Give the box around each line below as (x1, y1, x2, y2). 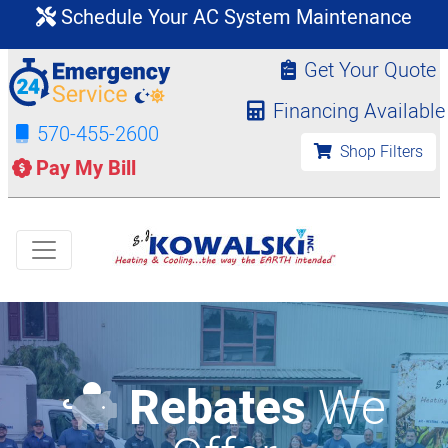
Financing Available (273, 97, 445, 126)
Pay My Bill (36, 154, 136, 183)
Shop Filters (336, 140, 423, 164)
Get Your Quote (304, 56, 436, 85)
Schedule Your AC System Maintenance (56, 3, 412, 32)
